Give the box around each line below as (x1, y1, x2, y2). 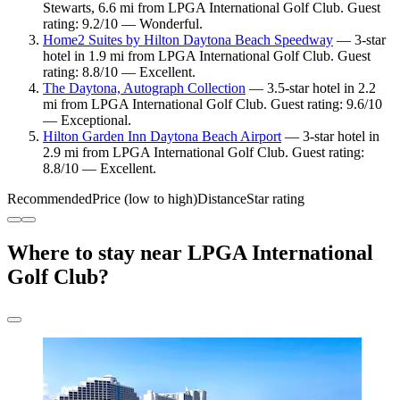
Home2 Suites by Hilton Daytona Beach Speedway (43, 32, 333, 48)
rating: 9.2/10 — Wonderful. (43, 16, 203, 32)
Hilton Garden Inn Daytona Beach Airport (43, 129, 281, 145)
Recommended (7, 191, 92, 207)
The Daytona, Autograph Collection (43, 80, 246, 96)
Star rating (246, 191, 304, 207)
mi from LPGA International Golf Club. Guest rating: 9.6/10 (43, 96, 382, 112)
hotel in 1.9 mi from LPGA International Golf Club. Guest (43, 48, 371, 64)
